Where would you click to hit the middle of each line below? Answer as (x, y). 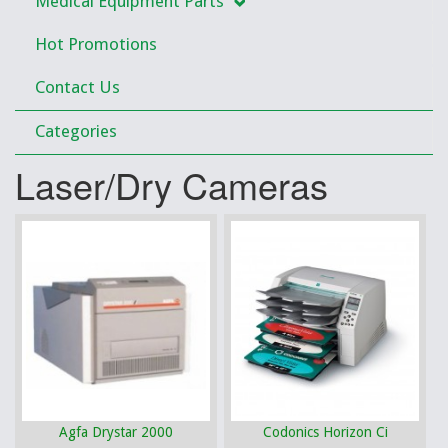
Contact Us (77, 87)
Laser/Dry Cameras (171, 184)
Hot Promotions (96, 44)
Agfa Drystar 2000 (116, 432)
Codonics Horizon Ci (325, 432)
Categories (76, 131)
